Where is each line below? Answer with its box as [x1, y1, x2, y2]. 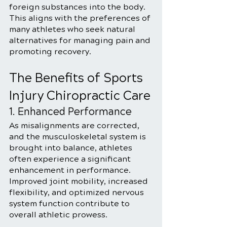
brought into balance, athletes [9, 143, 134, 153]
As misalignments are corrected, [9, 121, 141, 130]
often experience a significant [9, 154, 133, 164]
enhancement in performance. [9, 165, 133, 175]
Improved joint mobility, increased [9, 176, 150, 186]
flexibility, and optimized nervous [9, 187, 146, 197]
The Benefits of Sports [9, 70, 146, 86]
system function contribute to [9, 199, 132, 208]
